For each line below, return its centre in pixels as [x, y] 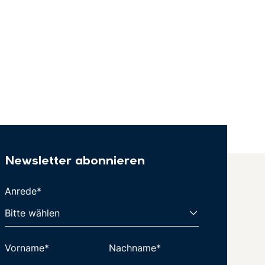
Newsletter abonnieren [75, 162]
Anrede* [23, 191]
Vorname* [27, 248]
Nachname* [135, 248]
